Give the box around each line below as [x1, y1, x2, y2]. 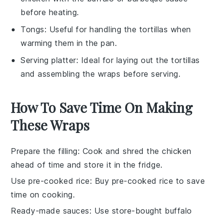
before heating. [21, 7, 79, 17]
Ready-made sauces [11, 205, 89, 216]
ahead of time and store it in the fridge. [11, 159, 163, 170]
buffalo [165, 205, 192, 216]
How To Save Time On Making [11, 98, 193, 116]
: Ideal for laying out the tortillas [76, 55, 200, 65]
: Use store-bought [89, 205, 165, 216]
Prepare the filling [11, 146, 78, 156]
